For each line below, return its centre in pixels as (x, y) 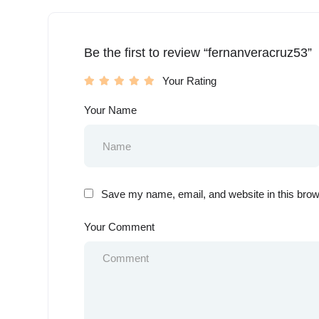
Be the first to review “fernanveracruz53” (198, 53)
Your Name (110, 110)
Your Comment (119, 227)
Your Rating (189, 81)
